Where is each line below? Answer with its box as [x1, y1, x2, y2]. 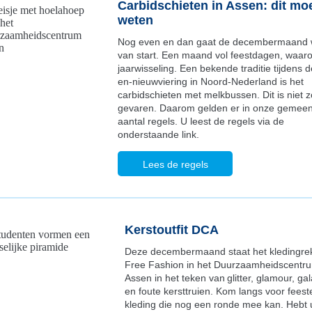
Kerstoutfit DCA [125, 223, 222, 237]
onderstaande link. [118, 129, 199, 140]
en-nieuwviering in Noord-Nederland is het [118, 76, 304, 87]
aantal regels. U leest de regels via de [118, 116, 284, 127]
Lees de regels [142, 159, 208, 170]
